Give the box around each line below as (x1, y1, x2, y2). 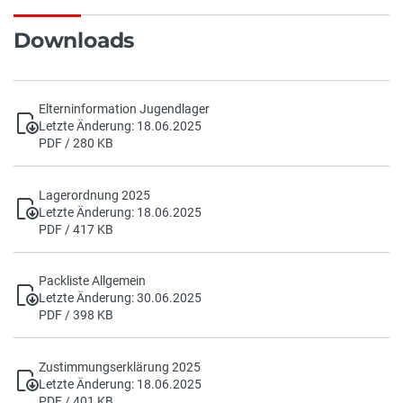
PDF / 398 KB (38, 308, 113, 323)
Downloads (13, 26, 135, 53)
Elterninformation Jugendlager (38, 102, 210, 117)
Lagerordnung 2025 (38, 187, 150, 202)
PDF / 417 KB (38, 221, 113, 237)
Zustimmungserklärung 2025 (38, 359, 201, 374)
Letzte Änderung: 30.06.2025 (38, 291, 201, 306)
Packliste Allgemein (38, 273, 146, 289)
